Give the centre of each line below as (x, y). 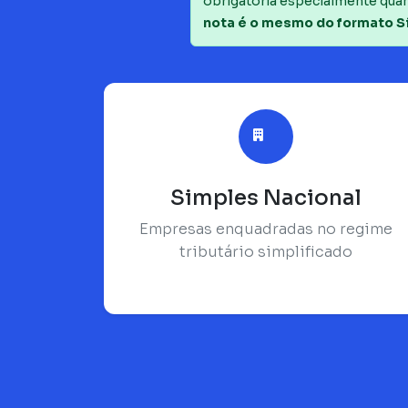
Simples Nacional (266, 197)
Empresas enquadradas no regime (266, 229)
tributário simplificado (266, 251)
